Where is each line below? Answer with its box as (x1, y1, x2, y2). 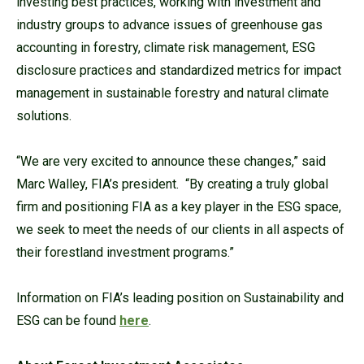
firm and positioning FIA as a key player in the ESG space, (16, 198, 341, 214)
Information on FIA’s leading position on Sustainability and (16, 289, 344, 305)
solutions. (16, 107, 71, 123)
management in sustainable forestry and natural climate (16, 84, 329, 101)
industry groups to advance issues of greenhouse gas (16, 16, 323, 32)
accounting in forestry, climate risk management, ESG (16, 39, 315, 55)
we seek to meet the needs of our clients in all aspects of (16, 221, 344, 237)
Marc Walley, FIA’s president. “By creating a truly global (16, 175, 328, 192)
